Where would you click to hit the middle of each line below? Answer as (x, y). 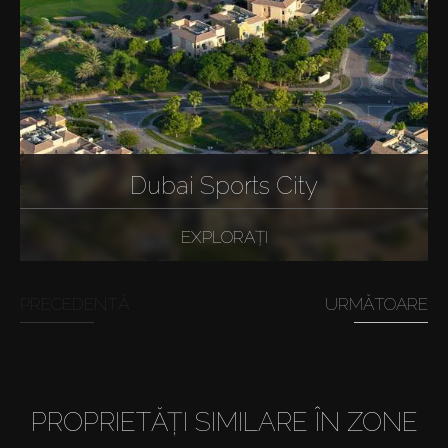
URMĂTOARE (376, 303)
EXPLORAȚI (224, 237)
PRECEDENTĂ (74, 303)
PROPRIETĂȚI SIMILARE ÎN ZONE (224, 421)
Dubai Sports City (224, 186)
